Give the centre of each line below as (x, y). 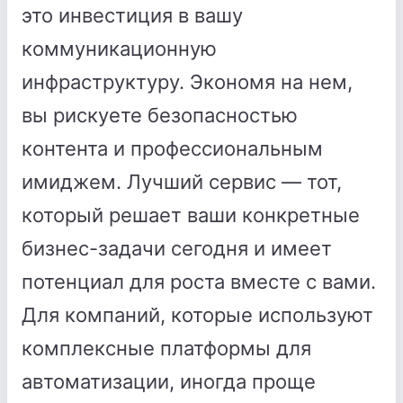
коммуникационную (119, 49)
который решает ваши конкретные (191, 215)
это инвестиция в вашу (132, 15)
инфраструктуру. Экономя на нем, (187, 82)
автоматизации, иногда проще (169, 381)
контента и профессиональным (172, 148)
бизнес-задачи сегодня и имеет (177, 248)
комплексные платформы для (166, 348)
